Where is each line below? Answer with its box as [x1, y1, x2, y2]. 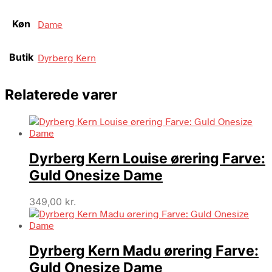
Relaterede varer [5, 86, 117, 104]
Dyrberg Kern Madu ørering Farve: [29, 242, 259, 260]
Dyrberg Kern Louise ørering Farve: [29, 149, 265, 167]
